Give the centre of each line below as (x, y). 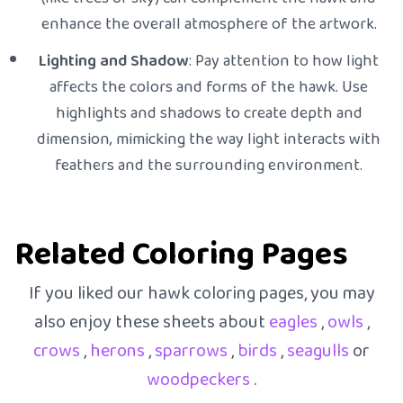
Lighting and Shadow (114, 61)
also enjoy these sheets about (151, 322)
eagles (295, 322)
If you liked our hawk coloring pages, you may (201, 293)
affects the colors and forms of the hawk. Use (209, 87)
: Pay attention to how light (284, 61)
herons (119, 351)
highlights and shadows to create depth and (209, 113)
